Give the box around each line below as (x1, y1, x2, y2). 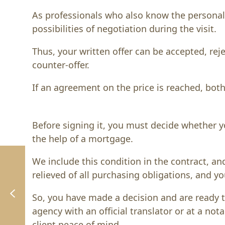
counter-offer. (32, 58, 89, 71)
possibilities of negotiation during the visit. (32, 22, 216, 35)
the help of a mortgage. (32, 132, 133, 145)
